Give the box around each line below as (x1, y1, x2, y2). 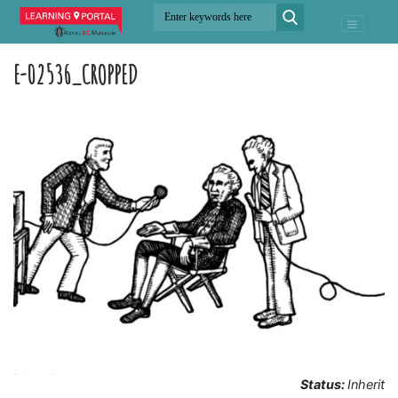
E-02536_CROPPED (13, 58, 138, 91)
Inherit (347, 376, 385, 392)
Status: (300, 376, 347, 392)
